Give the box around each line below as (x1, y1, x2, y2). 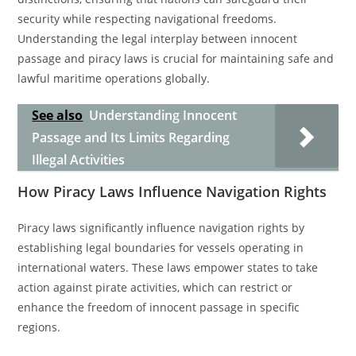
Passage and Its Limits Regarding (32, 129, 230, 146)
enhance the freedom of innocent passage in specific (17, 300, 300, 315)
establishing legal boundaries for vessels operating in (17, 240, 304, 255)
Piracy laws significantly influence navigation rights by (17, 220, 305, 235)
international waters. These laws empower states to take (17, 260, 319, 275)
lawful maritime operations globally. (17, 71, 211, 86)
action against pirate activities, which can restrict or (17, 280, 293, 295)
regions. (17, 319, 61, 335)
